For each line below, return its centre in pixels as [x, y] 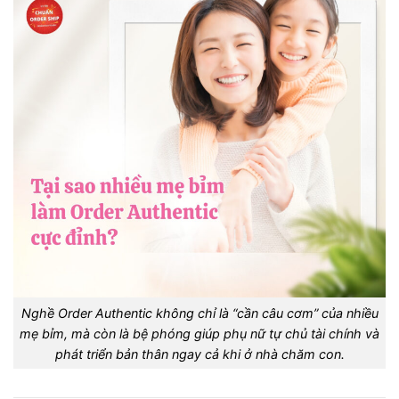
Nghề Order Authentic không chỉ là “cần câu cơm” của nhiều [199, 313]
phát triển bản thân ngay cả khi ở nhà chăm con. [199, 354]
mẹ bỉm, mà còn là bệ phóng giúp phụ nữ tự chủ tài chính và [199, 333]
